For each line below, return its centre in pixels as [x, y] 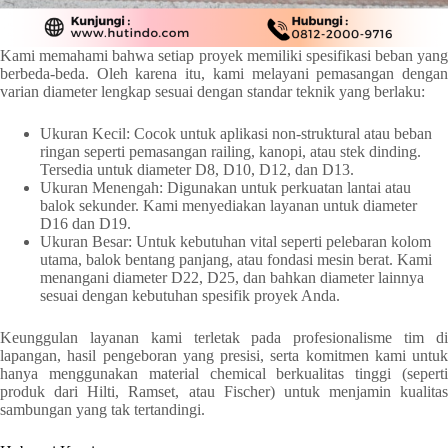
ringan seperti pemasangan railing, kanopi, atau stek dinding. [230, 152]
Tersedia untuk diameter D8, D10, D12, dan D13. [197, 170]
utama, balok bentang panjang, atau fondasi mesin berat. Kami [236, 260]
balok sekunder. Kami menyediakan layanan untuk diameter [228, 206]
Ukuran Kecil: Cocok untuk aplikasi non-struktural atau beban [236, 134]
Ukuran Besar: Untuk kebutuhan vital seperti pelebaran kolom [235, 242]
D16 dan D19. [85, 224]
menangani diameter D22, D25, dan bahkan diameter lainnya [232, 278]
